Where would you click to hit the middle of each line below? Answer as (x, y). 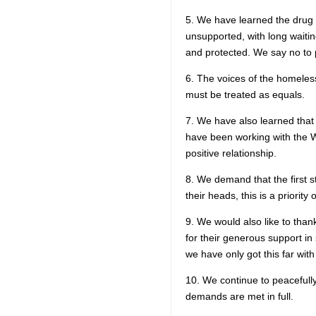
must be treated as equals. (245, 95)
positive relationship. (231, 153)
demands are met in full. (239, 296)
